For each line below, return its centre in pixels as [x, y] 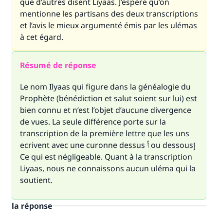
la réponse [32, 206]
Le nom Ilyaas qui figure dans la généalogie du [105, 87]
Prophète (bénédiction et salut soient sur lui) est [109, 98]
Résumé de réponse [58, 65]
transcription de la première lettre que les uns [105, 133]
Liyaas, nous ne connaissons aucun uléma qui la [108, 168]
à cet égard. [42, 37]
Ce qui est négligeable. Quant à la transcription [106, 157]
